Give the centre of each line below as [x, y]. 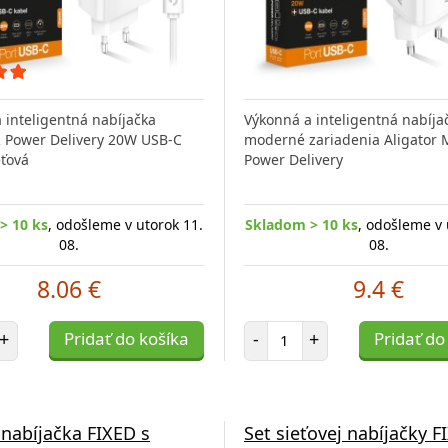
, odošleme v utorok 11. [125, 224]
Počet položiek [331, 329]
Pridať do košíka [126, 338]
